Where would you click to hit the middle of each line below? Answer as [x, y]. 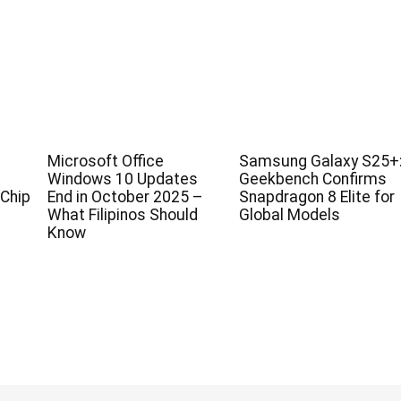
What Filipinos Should [122, 214]
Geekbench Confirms [312, 179]
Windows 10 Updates [122, 179]
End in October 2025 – [125, 196]
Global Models [289, 214]
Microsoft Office [105, 161]
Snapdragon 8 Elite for [316, 196]
